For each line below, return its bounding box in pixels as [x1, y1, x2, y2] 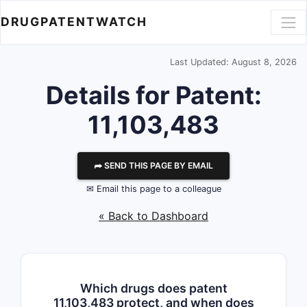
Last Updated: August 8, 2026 [170, 57, 297, 67]
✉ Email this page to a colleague [86, 184, 221, 194]
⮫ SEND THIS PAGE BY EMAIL [94, 160, 213, 171]
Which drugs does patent [79, 281, 228, 295]
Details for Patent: [45, 80, 262, 110]
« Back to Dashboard [99, 209, 208, 223]
